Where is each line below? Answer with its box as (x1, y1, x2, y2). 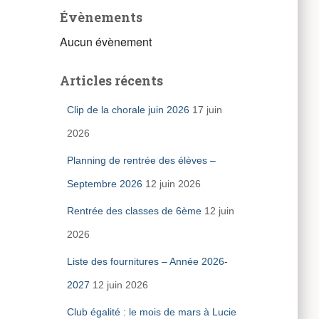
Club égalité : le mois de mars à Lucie (66, 306, 236, 318)
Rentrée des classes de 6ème (66, 205, 202, 216)
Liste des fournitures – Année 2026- (66, 256, 228, 267)
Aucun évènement (59, 33, 152, 50)
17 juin (192, 104, 222, 115)
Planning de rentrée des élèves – (66, 155, 216, 166)
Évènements (59, 9, 142, 26)
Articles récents (59, 72, 163, 89)
